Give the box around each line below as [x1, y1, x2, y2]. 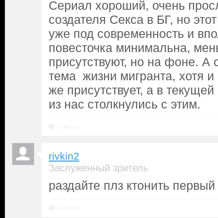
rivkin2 [49, 150, 79, 162]
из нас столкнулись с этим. [49, 97, 200, 111]
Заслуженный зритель [49, 163, 148, 173]
